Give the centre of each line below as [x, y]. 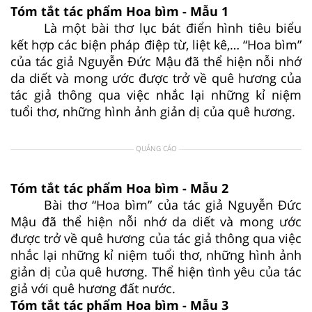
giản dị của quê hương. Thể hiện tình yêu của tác [156, 271]
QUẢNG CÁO [156, 148]
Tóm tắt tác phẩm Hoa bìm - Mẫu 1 [119, 11]
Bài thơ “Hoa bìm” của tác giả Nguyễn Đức [173, 204]
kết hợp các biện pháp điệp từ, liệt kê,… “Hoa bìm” [156, 44]
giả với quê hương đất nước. [93, 288]
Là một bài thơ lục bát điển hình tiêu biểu [173, 28]
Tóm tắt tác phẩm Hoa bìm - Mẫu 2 [119, 188]
